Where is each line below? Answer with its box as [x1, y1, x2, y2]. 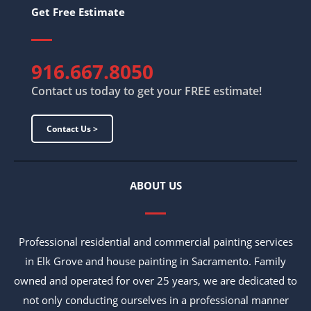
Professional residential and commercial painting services [18, 235, 293, 249]
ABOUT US [129, 178, 182, 193]
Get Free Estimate [31, 5, 125, 19]
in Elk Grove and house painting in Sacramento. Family [25, 254, 286, 269]
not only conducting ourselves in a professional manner [22, 293, 289, 308]
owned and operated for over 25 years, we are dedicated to [14, 274, 297, 288]
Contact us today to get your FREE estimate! [31, 83, 262, 99]
